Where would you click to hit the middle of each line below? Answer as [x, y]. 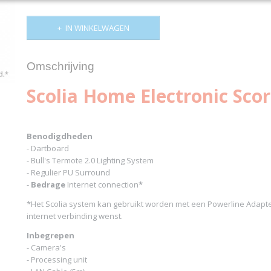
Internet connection [102, 184]
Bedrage [48, 184]
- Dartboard [49, 148]
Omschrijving [60, 66]
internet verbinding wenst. [75, 216]
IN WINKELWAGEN [97, 28]
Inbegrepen [51, 235]
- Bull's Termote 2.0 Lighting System [90, 160]
